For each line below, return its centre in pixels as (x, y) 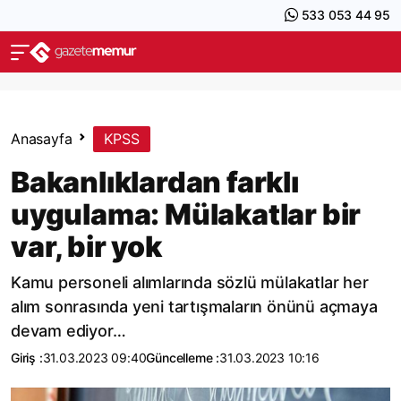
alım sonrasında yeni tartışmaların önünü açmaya (194, 307)
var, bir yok (86, 247)
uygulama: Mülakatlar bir (186, 214)
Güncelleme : (183, 358)
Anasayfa (42, 139)
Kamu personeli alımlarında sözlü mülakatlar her (190, 282)
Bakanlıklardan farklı (155, 182)
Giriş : (27, 358)
